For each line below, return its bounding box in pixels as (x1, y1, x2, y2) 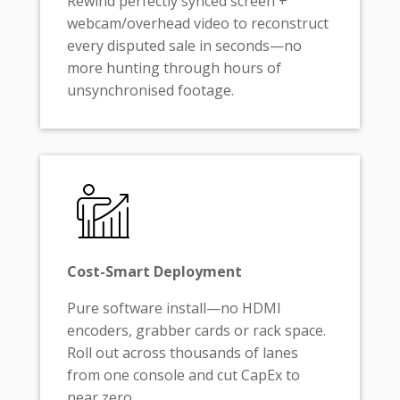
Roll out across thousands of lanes (66, 343, 298, 363)
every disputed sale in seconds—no (66, 36, 302, 56)
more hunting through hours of (66, 58, 281, 79)
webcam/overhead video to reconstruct (66, 13, 329, 34)
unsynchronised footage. (66, 80, 234, 101)
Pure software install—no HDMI (66, 298, 281, 319)
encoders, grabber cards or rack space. (66, 321, 326, 341)
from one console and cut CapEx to (66, 365, 300, 386)
